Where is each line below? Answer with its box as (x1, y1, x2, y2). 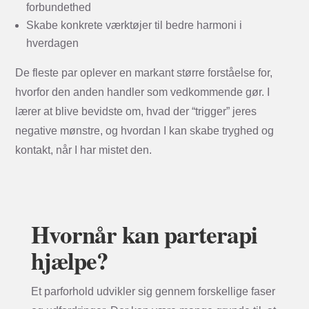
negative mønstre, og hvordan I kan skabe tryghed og (15, 124, 275, 137)
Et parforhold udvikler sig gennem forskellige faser (30, 285, 275, 297)
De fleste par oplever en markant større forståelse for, (15, 66, 273, 79)
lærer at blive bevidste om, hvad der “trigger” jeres (15, 105, 257, 117)
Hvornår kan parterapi (30, 216, 257, 252)
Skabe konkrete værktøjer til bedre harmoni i (26, 19, 243, 31)
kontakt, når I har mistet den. (15, 143, 152, 156)
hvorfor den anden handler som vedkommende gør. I (15, 86, 270, 98)
